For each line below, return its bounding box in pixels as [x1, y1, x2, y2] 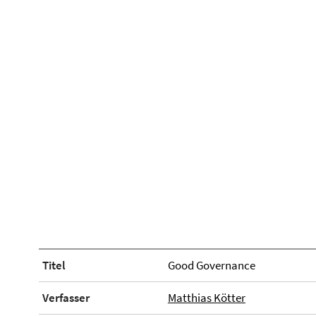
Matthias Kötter [167, 289, 245, 305]
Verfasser [42, 289, 90, 305]
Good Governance [167, 257, 255, 273]
